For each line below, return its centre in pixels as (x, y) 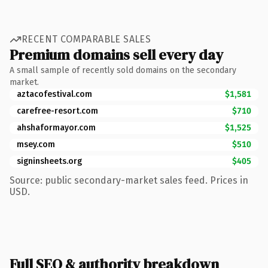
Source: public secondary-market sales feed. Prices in (129, 180)
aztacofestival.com (54, 94)
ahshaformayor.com (56, 127)
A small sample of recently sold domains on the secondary (123, 70)
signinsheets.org (49, 161)
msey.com (36, 144)
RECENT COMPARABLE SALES (86, 39)
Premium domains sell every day (116, 54)
